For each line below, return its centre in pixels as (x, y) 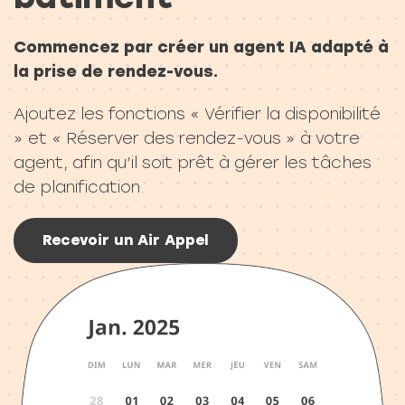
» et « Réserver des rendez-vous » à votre (187, 138)
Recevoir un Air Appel (126, 240)
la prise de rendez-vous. (116, 71)
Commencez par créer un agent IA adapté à (201, 47)
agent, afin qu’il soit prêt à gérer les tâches (193, 162)
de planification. (79, 187)
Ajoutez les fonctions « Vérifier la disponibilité (197, 113)
